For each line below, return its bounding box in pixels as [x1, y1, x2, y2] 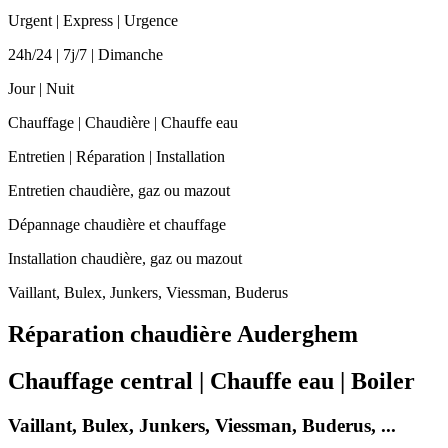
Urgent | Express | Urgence [8, 11, 178, 29]
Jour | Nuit [8, 79, 74, 97]
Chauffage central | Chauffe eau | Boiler [8, 368, 415, 395]
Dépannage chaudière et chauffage [8, 215, 226, 233]
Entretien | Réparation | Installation [8, 147, 225, 165]
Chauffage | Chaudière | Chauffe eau [8, 113, 238, 131]
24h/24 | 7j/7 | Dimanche [8, 45, 163, 63]
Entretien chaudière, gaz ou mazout [8, 181, 230, 199]
